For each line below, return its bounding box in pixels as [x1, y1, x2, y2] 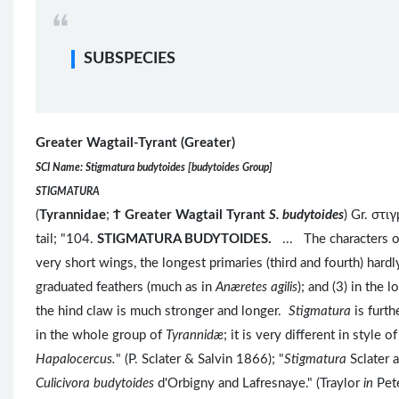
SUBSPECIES [84, 51, 175, 68]
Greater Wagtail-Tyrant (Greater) [36, 136, 235, 151]
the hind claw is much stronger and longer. [36, 305, 289, 319]
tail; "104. [36, 232, 97, 247]
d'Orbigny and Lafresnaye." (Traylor [154, 377, 363, 391]
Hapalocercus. [36, 353, 116, 367]
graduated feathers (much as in [36, 281, 216, 295]
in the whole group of [36, 329, 166, 343]
